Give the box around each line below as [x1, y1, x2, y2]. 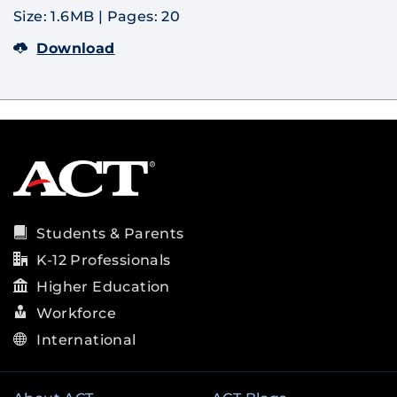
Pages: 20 [106, 8, 181, 25]
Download [36, 40, 115, 57]
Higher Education [36, 278, 170, 295]
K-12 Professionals [36, 252, 171, 269]
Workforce [36, 305, 117, 322]
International [36, 331, 136, 348]
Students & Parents [36, 225, 184, 242]
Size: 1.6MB [13, 8, 98, 25]
